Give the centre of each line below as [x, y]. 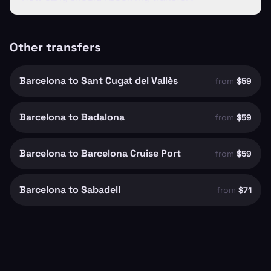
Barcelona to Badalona [72, 117]
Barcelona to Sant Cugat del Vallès [99, 81]
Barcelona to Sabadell [70, 190]
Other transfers [55, 47]
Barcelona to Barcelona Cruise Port [100, 153]
